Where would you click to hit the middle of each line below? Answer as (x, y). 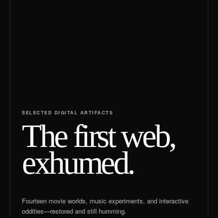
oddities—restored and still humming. (74, 211)
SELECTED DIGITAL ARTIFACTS (68, 112)
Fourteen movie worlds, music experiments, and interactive (105, 201)
